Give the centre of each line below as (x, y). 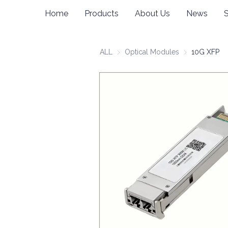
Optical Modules (152, 52)
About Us (152, 13)
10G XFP (205, 52)
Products (102, 13)
